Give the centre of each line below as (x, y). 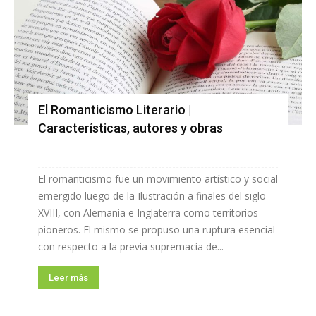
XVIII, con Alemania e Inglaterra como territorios (148, 213)
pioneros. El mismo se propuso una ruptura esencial (157, 230)
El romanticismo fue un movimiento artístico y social (158, 179)
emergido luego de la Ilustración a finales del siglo (152, 196)
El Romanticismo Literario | (115, 110)
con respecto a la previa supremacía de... (131, 247)
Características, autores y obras (130, 128)
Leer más (68, 278)
